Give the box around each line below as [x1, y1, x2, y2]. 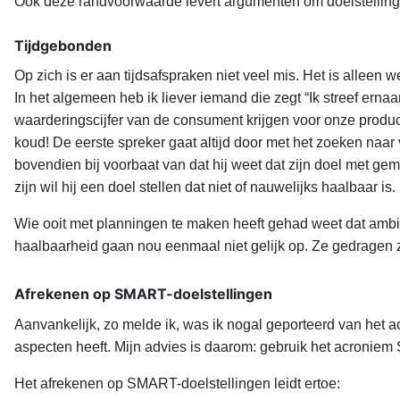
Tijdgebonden [14, 37, 112, 55]
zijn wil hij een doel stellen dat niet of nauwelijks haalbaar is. [14, 179, 396, 196]
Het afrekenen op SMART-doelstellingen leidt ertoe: [14, 376, 340, 392]
